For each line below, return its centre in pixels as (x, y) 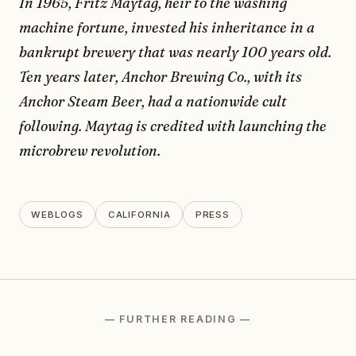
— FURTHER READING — (178, 319)
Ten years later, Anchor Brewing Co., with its (161, 77)
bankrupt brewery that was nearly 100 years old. (175, 52)
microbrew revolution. (90, 151)
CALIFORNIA (139, 214)
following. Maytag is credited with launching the (173, 126)
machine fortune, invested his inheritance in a (167, 28)
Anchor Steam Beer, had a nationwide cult (153, 102)
